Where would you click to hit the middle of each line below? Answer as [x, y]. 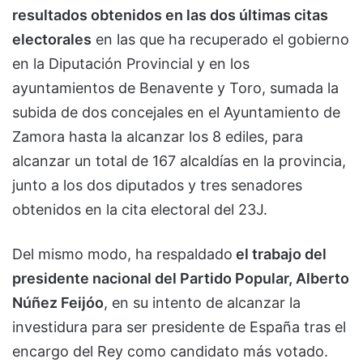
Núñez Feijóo [58, 302]
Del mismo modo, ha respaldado [122, 254]
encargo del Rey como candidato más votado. [170, 351]
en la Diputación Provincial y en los [131, 63]
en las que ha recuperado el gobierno [220, 39]
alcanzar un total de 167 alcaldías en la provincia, [179, 160]
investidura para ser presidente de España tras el [179, 327]
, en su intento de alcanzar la [202, 302]
